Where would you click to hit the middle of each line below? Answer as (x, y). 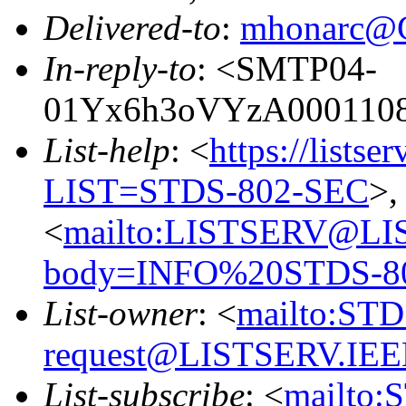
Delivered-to (132, 27)
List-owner (121, 313)
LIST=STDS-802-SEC (206, 190)
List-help (107, 150)
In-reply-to (120, 68)
